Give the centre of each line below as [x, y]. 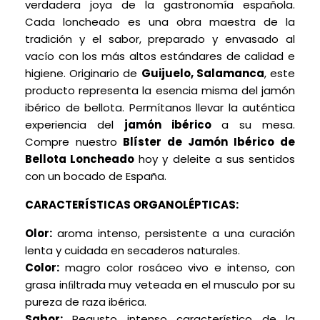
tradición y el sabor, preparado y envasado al [160, 39]
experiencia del [75, 125]
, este [280, 73]
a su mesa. [253, 125]
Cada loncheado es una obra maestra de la [160, 22]
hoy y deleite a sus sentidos [215, 159]
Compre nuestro [74, 142]
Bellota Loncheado [80, 159]
